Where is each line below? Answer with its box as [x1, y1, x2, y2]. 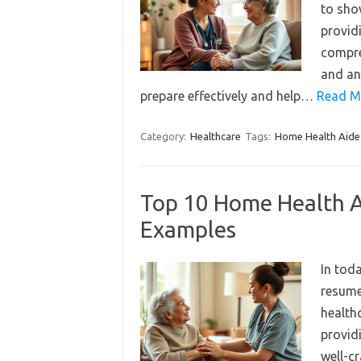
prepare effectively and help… [139, 89, 317, 103]
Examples [139, 217, 236, 242]
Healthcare [189, 131, 241, 142]
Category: [139, 131, 189, 142]
